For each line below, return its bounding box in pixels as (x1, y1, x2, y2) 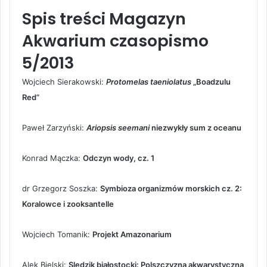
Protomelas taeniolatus (106, 76, 191, 86)
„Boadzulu (191, 76, 231, 86)
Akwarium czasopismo (22, 29, 209, 52)
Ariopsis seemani (86, 122, 150, 132)
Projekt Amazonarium (92, 229, 172, 239)
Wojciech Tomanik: (22, 229, 92, 239)
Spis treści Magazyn (22, 7, 186, 30)
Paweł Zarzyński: (22, 122, 86, 132)
